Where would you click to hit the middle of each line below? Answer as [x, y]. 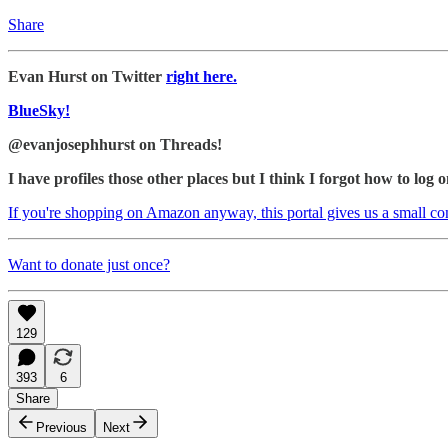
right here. [201, 76]
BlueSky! [39, 110]
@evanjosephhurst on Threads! [115, 144]
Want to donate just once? [89, 264]
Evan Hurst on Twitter [87, 76]
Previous [61, 427]
